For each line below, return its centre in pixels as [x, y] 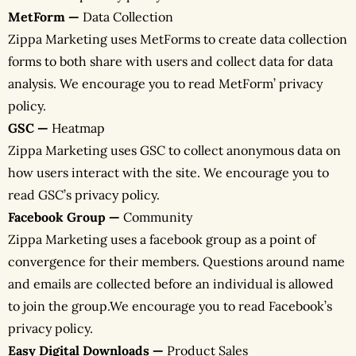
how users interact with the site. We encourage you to [168, 173]
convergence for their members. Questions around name [176, 262]
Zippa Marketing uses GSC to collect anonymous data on [174, 151]
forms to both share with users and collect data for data [170, 62]
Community [156, 217]
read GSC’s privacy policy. [84, 195]
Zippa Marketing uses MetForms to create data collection [178, 39]
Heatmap [77, 128]
